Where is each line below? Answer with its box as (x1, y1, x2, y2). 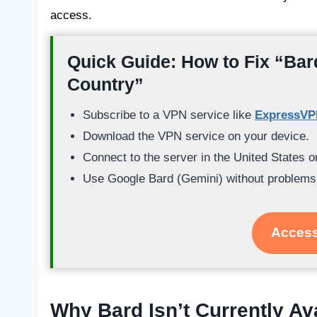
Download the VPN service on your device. (83, 129, 309, 143)
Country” (67, 74, 144, 95)
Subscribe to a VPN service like (83, 108, 255, 122)
